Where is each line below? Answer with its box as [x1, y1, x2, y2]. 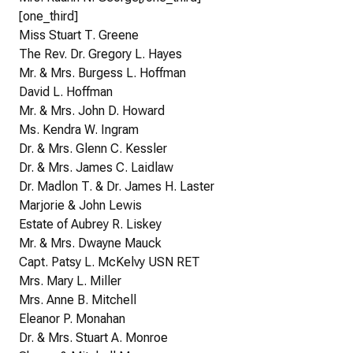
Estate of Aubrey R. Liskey [19, 217, 162, 232]
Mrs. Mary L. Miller [19, 273, 121, 289]
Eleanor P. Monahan [19, 311, 125, 327]
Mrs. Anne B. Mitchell [19, 292, 136, 308]
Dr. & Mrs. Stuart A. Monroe [19, 330, 168, 346]
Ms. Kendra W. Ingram [19, 122, 139, 138]
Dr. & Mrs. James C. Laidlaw [19, 160, 173, 176]
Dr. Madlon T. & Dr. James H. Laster [19, 179, 214, 195]
